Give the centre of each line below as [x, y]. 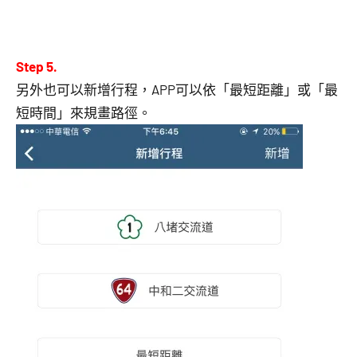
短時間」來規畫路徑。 [84, 112]
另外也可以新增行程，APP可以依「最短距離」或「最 [177, 89]
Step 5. [37, 66]
